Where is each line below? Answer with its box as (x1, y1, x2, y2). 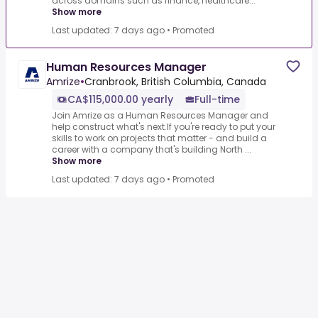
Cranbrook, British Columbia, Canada (84, 75, 266, 89)
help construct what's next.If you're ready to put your (52, 121, 275, 133)
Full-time (194, 92, 240, 106)
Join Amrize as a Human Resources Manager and (52, 109, 268, 121)
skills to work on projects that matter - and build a (52, 132, 267, 144)
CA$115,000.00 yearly (67, 92, 173, 106)
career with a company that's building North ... (52, 143, 251, 155)
